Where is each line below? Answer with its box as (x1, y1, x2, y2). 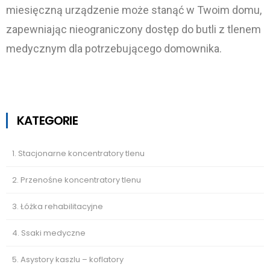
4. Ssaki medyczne (12, 227, 86, 239)
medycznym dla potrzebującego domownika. (6, 42, 222, 55)
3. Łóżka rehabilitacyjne (12, 201, 103, 212)
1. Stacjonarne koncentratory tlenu (12, 148, 145, 159)
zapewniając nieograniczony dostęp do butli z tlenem (6, 23, 261, 36)
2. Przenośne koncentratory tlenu (12, 174, 141, 186)
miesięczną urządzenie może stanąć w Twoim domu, (6, 4, 262, 16)
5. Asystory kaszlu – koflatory (12, 254, 124, 265)
